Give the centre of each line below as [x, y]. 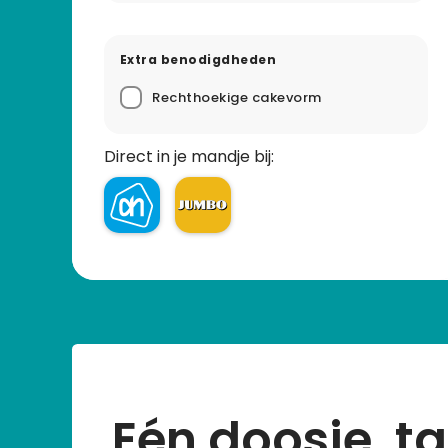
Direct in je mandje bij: [189, 157]
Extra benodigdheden [198, 59]
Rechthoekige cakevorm [237, 98]
